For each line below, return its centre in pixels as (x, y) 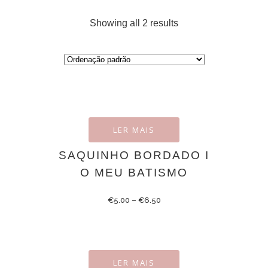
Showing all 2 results (134, 23)
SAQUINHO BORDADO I (134, 155)
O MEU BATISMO (134, 173)
